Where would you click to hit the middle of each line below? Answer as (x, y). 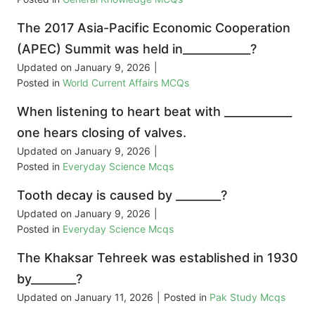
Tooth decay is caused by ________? (122, 195)
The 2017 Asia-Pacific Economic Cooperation (154, 28)
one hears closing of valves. (102, 133)
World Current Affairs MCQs (126, 83)
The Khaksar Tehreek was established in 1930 (157, 258)
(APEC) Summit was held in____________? (137, 49)
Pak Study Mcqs (247, 297)
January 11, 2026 (114, 297)
